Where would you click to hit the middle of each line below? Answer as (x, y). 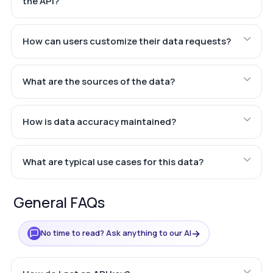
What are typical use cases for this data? (113, 161)
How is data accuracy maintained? (99, 121)
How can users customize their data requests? (126, 41)
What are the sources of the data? (98, 81)
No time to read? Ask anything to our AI (116, 233)
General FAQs (59, 202)
